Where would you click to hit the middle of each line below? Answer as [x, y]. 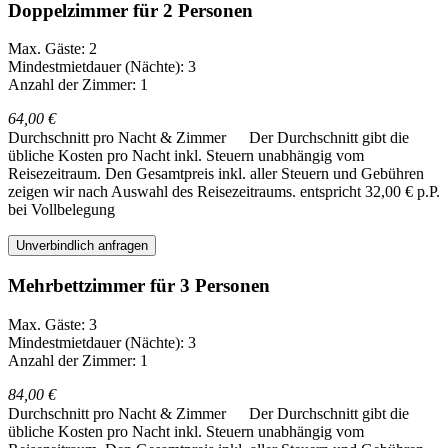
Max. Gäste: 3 [52, 324]
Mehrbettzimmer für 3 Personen [139, 285]
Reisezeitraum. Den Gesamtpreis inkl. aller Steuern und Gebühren [216, 174]
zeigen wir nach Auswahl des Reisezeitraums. [154, 192]
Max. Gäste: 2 [52, 49]
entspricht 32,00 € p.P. [370, 192]
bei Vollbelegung [61, 210]
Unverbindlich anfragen [82, 246]
